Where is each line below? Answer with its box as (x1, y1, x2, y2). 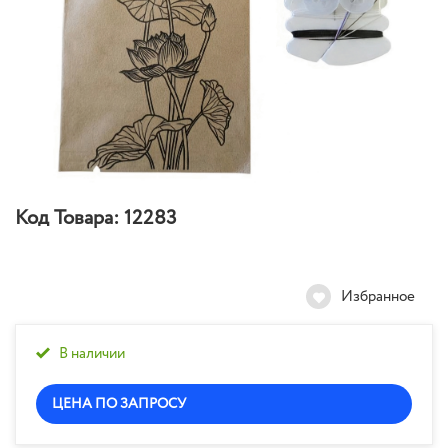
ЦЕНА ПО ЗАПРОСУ (52, 394, 186, 415)
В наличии (59, 343, 125, 366)
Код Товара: (15, 204, 119, 234)
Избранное (341, 286, 415, 309)
